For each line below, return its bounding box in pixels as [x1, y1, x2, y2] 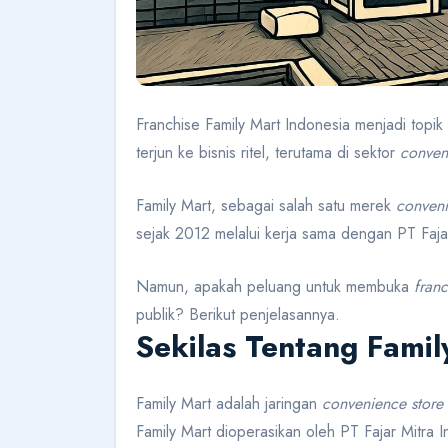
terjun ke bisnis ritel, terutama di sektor [136, 141, 400, 165]
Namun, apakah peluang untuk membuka [136, 275, 414, 299]
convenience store [322, 392, 443, 416]
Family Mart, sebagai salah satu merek [136, 194, 396, 218]
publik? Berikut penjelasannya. [136, 303, 340, 327]
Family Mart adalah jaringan [136, 392, 322, 416]
